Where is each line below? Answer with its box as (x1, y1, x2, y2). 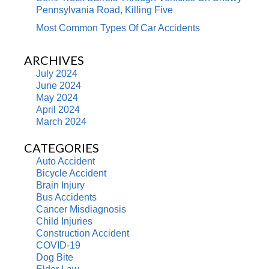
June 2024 (36, 80, 81, 91)
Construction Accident (36, 228, 129, 239)
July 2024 (36, 68, 77, 79)
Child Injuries (36, 216, 92, 227)
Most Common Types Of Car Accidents (36, 23, 200, 34)
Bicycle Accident (36, 168, 106, 179)
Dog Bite (36, 252, 73, 263)
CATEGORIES (24, 141, 99, 156)
